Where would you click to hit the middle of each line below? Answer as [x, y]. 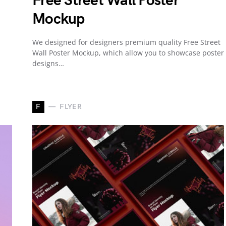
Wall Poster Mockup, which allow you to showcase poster [128, 52]
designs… [48, 63]
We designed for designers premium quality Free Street [126, 42]
